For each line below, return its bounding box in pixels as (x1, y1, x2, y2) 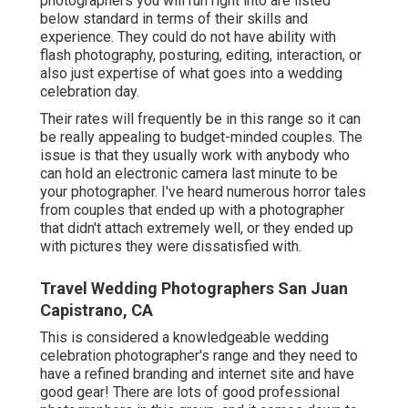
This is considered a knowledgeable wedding (40, 329, 329, 347)
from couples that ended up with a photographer (40, 201, 344, 219)
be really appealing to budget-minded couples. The (40, 128, 362, 147)
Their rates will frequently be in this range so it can (40, 110, 361, 128)
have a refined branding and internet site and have (40, 365, 354, 383)
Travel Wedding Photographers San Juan (40, 279, 348, 299)
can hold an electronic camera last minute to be (40, 165, 338, 183)
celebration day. (40, 83, 139, 101)
